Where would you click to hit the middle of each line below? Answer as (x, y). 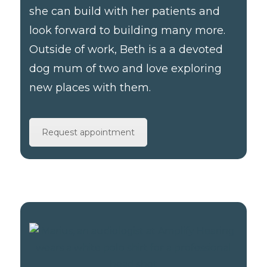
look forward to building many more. (128, 30)
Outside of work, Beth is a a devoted (126, 49)
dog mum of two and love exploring (126, 68)
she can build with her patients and (125, 11)
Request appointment (89, 132)
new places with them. (90, 87)
